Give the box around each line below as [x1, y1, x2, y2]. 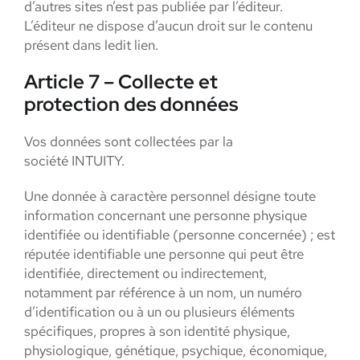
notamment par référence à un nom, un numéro [24, 284, 302, 301]
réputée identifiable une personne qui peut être [24, 245, 304, 263]
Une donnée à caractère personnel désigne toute [24, 187, 316, 205]
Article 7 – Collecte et [24, 69, 218, 94]
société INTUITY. [24, 152, 125, 170]
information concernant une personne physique [24, 207, 307, 224]
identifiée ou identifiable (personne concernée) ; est [24, 226, 335, 243]
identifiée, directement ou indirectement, [24, 264, 267, 282]
